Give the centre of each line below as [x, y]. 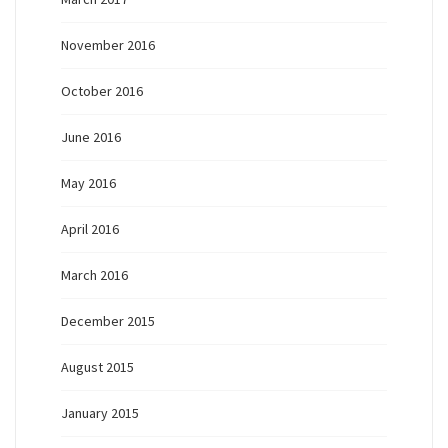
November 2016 [108, 45]
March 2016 [94, 275]
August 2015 [97, 367]
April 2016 [90, 229]
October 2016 [102, 91]
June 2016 [91, 137]
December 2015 [108, 321]
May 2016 [88, 183]
